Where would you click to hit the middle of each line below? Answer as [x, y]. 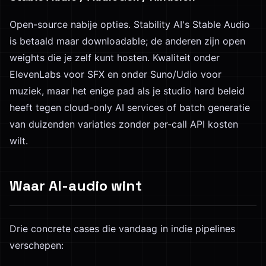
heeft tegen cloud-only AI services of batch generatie [130, 107]
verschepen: [37, 245]
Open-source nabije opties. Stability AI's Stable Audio [130, 24]
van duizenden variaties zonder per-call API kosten [124, 124]
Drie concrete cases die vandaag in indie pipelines [122, 229]
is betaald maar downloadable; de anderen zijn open [127, 41]
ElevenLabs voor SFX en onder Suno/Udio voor [115, 74]
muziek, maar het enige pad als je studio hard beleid [127, 91]
